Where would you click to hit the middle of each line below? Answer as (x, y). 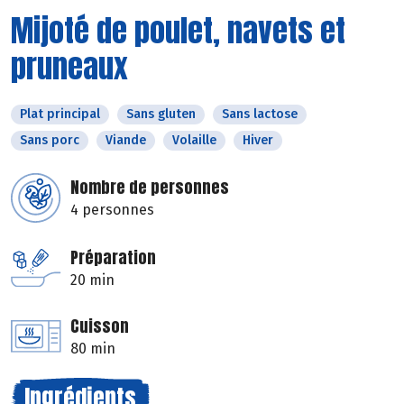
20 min (92, 280)
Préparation (113, 257)
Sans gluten (161, 114)
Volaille (194, 140)
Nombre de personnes (150, 187)
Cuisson (100, 326)
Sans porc (50, 140)
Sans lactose (260, 114)
